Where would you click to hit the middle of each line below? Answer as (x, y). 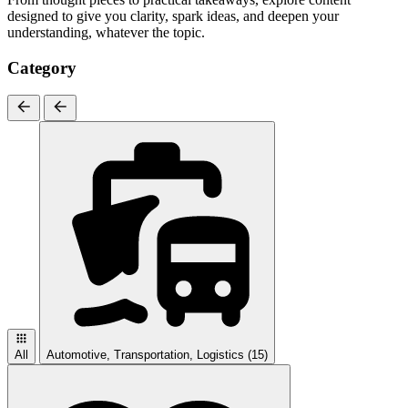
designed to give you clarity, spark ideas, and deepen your (173, 15)
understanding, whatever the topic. (106, 32)
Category (42, 67)
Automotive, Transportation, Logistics (145, 355)
